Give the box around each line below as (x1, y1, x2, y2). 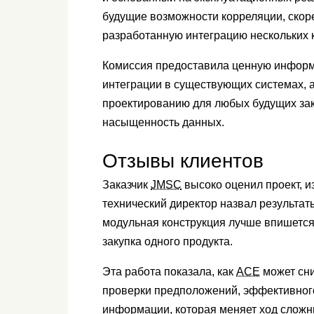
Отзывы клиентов (102, 149, 269, 172)
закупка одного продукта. (102, 235, 235, 248)
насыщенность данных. (102, 116, 227, 129)
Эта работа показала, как (102, 266, 236, 278)
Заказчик (102, 179, 151, 191)
